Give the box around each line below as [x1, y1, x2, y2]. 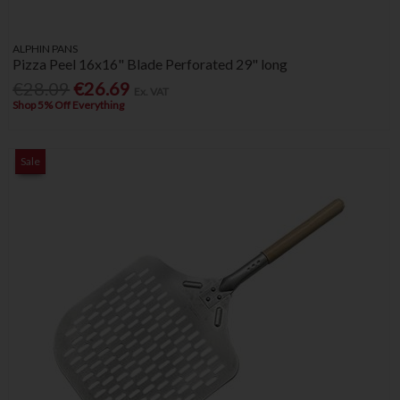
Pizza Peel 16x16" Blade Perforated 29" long [12, 54, 288, 72]
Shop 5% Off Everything [12, 98, 125, 112]
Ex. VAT [134, 85, 170, 99]
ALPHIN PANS [12, 41, 79, 55]
